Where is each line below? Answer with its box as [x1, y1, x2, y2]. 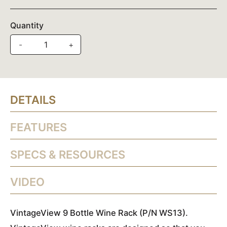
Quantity [10, 20, 44, 31]
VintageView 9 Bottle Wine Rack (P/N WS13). [10, 208, 188, 218]
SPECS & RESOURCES [10, 148, 125, 162]
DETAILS [10, 93, 56, 107]
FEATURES [10, 121, 67, 134]
